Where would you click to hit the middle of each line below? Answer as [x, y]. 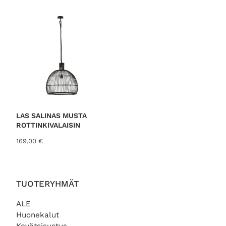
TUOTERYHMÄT [47, 183]
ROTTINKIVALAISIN [48, 125]
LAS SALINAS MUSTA [51, 116]
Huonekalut [38, 215]
